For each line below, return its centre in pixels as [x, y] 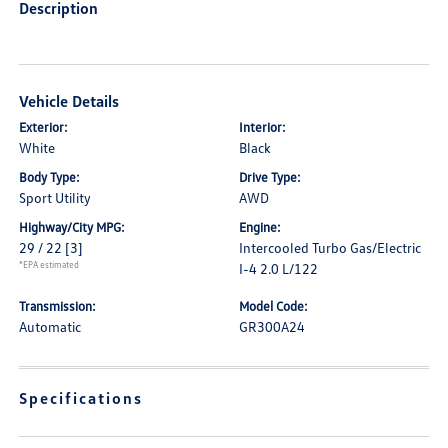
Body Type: [50, 177]
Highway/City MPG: [72, 227]
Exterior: [44, 127]
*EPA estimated [49, 265]
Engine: [260, 227]
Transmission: [58, 306]
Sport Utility [55, 198]
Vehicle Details [69, 101]
